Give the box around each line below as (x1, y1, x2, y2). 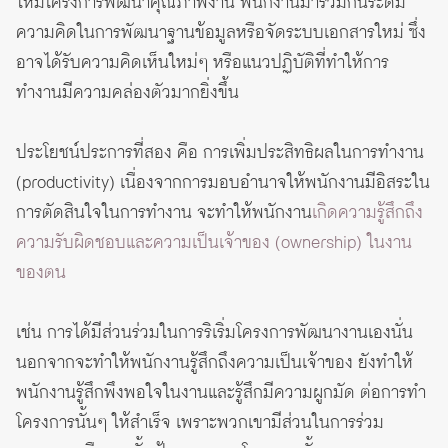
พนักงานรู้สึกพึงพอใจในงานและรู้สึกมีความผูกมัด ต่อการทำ (16, 380, 426, 407)
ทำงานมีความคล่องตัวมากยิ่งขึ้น (16, 80, 239, 107)
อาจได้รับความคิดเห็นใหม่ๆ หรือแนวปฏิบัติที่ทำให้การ (16, 50, 389, 77)
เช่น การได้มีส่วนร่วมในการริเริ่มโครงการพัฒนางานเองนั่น (16, 320, 413, 347)
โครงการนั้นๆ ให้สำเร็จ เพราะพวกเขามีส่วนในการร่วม (16, 410, 384, 437)
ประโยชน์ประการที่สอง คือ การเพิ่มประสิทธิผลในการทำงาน (16, 140, 424, 167)
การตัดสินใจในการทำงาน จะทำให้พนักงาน (16, 200, 312, 227)
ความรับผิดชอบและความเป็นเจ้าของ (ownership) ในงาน (16, 230, 412, 257)
